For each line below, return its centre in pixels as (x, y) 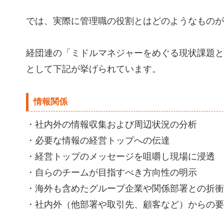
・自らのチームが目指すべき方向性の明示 (111, 172)
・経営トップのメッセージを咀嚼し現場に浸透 (120, 156)
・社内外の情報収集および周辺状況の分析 (111, 124)
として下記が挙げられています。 (93, 69)
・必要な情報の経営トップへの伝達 (98, 140)
